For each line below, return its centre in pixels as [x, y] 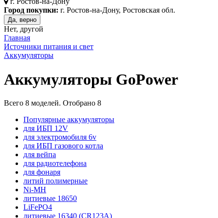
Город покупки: [31, 10]
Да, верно [22, 20]
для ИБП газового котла [63, 146]
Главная [17, 38]
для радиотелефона [55, 163]
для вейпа [40, 155]
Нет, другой [24, 29]
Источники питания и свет [49, 47]
